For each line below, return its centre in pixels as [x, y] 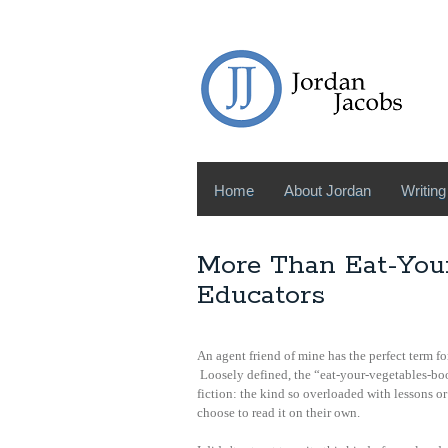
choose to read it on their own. [278, 412]
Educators [261, 295]
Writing [423, 190]
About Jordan [327, 190]
